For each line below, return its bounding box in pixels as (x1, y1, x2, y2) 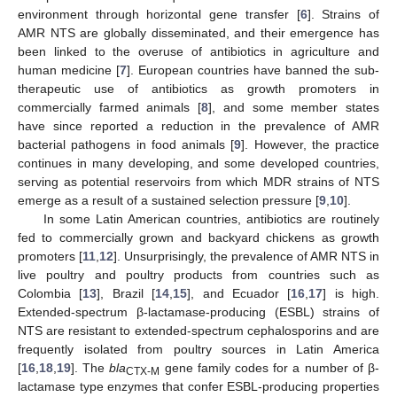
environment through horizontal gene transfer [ (18, 6, 300, 21)
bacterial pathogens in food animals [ (18, 136, 235, 152)
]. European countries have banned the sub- (127, 62, 379, 77)
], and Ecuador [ (187, 285, 292, 300)
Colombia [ (18, 285, 83, 300)
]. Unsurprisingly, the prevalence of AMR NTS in (113, 248, 379, 263)
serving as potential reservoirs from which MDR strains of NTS (18, 174, 379, 189)
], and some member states (208, 99, 380, 114)
